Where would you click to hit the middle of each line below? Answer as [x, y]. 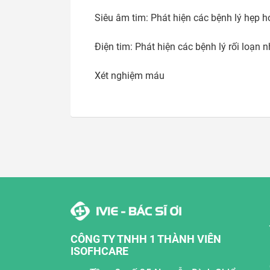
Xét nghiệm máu [130, 75]
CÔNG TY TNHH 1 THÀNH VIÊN [146, 239]
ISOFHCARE [99, 251]
